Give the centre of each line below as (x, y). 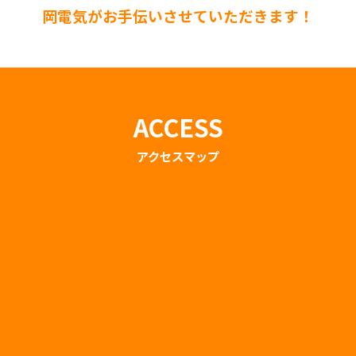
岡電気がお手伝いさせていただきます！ (178, 15)
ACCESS (178, 126)
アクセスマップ (178, 155)
